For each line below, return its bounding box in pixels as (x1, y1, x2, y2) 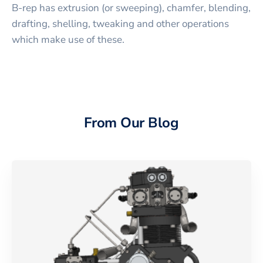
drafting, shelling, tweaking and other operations (12, 17, 229, 31)
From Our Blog (84, 113, 179, 133)
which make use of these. (12, 33, 124, 47)
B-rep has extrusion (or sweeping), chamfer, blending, (12, 1, 251, 15)
